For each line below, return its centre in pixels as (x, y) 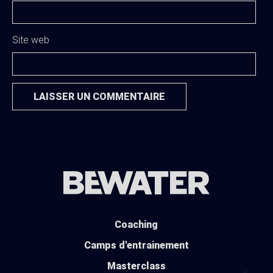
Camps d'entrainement (136, 246)
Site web (30, 40)
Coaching (136, 225)
